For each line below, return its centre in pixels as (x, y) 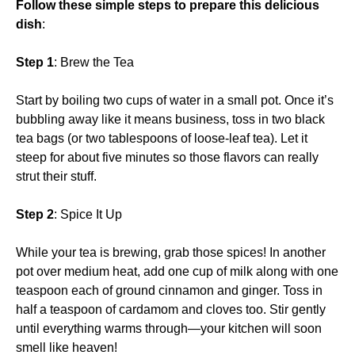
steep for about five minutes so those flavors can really (167, 157)
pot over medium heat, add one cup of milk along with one (177, 271)
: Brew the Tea (94, 62)
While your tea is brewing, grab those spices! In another (171, 252)
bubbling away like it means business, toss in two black (170, 119)
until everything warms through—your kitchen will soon (169, 328)
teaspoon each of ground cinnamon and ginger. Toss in (169, 290)
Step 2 (35, 214)
